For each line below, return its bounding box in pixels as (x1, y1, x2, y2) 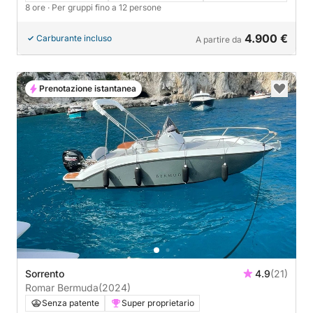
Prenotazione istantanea (39, 83, 136, 94)
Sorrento (25, 267, 64, 279)
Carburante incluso (36, 33, 112, 44)
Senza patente (42, 297, 99, 308)
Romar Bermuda (25, 281, 99, 293)
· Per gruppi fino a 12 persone (48, 2, 161, 13)
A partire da (196, 34, 242, 45)
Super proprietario (122, 297, 194, 308)
